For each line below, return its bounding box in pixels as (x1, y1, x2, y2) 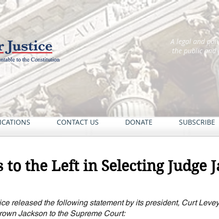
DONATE (125, 117, 153, 127)
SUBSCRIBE (179, 117, 215, 127)
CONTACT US (57, 117, 99, 127)
